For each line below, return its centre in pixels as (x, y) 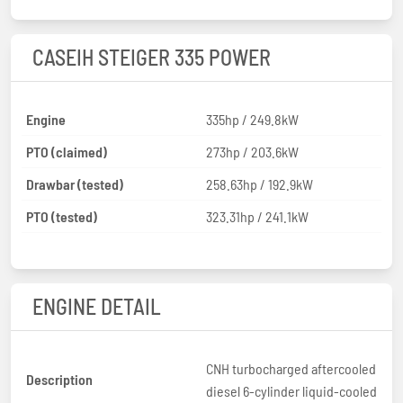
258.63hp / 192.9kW (260, 184)
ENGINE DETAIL (97, 306)
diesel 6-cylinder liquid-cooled (291, 390)
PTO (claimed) (67, 151)
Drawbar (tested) (75, 184)
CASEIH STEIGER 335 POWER (152, 57)
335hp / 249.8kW (252, 119)
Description (59, 380)
